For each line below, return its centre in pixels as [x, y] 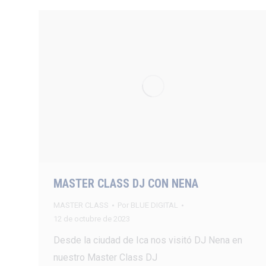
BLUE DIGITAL [154, 205]
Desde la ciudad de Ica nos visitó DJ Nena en [148, 240]
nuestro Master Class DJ [105, 258]
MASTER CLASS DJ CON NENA [126, 184]
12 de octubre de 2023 [91, 219]
